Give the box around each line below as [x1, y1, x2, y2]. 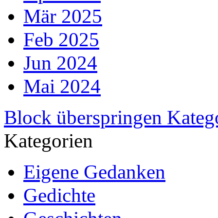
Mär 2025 [23, 5, 102, 28]
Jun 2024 [23, 52, 97, 74]
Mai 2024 [23, 75, 101, 98]
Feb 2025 [23, 28, 99, 51]
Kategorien [4, 129, 93, 152]
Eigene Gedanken [23, 161, 165, 183]
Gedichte [23, 184, 95, 207]
